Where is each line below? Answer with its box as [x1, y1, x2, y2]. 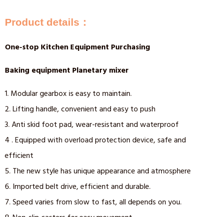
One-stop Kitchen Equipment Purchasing [5, 42, 150, 53]
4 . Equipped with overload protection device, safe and [5, 135, 186, 146]
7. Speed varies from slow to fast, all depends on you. [5, 197, 182, 208]
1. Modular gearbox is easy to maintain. [5, 88, 132, 99]
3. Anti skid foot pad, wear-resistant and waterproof [5, 119, 179, 130]
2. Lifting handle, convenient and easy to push [5, 104, 155, 115]
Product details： [5, 16, 90, 28]
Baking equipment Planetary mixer [5, 65, 129, 76]
